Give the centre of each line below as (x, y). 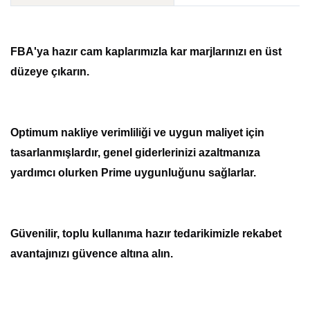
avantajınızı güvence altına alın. (92, 253)
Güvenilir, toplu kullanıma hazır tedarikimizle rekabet (146, 233)
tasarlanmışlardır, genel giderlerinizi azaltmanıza (135, 152)
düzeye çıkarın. (50, 71)
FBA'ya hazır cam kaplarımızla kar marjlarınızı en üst (146, 51)
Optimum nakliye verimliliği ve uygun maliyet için (137, 132)
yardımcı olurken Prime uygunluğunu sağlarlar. (133, 172)
